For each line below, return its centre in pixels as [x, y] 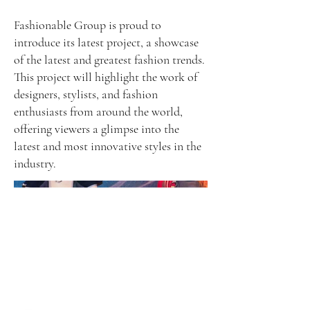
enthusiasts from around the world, [98, 111]
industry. [35, 163]
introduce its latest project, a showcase [106, 42]
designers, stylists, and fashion [86, 94]
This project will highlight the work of [106, 77]
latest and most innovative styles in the [108, 146]
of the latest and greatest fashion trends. [109, 60]
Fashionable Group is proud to [88, 25]
